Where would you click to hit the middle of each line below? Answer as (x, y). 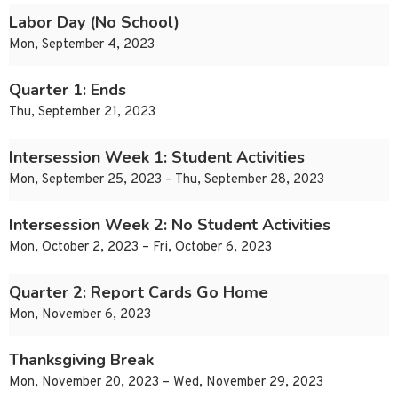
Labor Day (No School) (94, 23)
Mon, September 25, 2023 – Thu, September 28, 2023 (167, 180)
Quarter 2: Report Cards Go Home (139, 293)
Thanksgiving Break (81, 360)
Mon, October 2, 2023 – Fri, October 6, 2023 (140, 248)
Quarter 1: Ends (68, 90)
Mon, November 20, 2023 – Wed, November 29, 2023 (166, 383)
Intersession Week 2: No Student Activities (170, 225)
